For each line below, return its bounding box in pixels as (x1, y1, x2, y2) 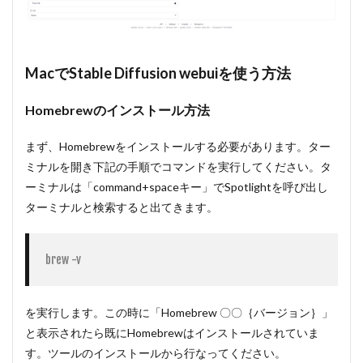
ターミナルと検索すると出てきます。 (25, 200, 218, 215)
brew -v (45, 253, 81, 267)
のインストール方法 (93, 102, 210, 118)
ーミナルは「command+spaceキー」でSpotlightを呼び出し (25, 180, 328, 194)
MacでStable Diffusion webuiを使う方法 (25, 64, 291, 83)
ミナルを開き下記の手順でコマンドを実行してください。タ (25, 160, 331, 174)
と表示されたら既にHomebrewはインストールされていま (25, 326, 319, 340)
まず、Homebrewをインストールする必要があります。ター (25, 139, 331, 154)
